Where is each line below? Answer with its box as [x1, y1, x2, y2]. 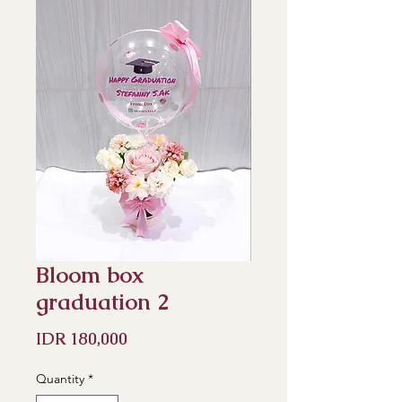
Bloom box [36, 260, 144, 289]
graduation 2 [36, 287, 170, 316]
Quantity [36, 371, 84, 387]
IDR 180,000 [36, 328, 127, 349]
